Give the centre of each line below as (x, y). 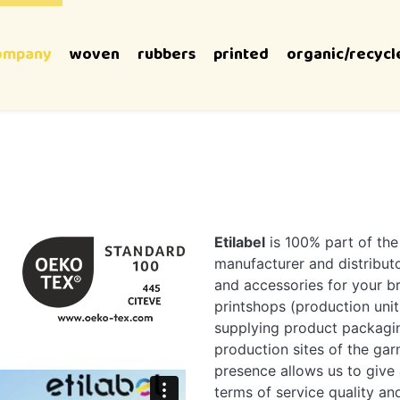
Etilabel (240, 242)
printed (241, 54)
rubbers (166, 54)
